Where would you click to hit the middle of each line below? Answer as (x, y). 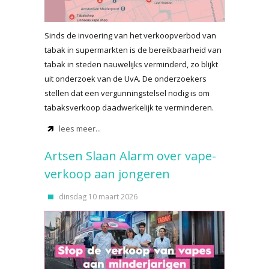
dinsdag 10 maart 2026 (98, 197)
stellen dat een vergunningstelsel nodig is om (127, 93)
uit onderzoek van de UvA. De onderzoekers (125, 79)
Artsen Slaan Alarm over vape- (130, 156)
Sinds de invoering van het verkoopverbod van (130, 35)
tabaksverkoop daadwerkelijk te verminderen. (129, 107)
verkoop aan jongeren (107, 174)
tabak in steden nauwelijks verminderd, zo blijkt (131, 64)
